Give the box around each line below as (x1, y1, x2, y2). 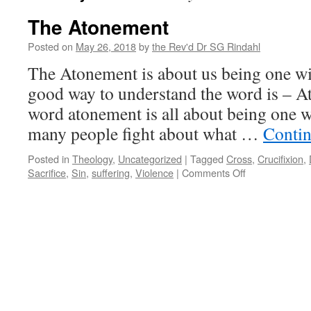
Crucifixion (258, 151, 303, 166)
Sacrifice (28, 165, 66, 180)
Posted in (28, 151, 69, 166)
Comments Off (182, 165, 246, 180)
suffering (92, 165, 130, 180)
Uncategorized (118, 151, 182, 166)
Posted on (28, 39, 73, 53)
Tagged (190, 151, 224, 166)
